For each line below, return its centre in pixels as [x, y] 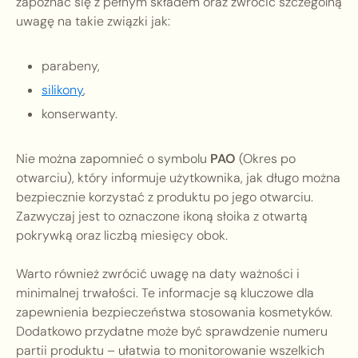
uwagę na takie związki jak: [93, 22]
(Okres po [266, 159]
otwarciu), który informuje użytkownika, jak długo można [178, 178]
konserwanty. [80, 114]
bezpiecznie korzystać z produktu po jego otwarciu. [165, 197]
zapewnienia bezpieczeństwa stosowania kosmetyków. [174, 312]
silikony [62, 90]
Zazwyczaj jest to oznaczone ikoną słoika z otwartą [162, 217]
